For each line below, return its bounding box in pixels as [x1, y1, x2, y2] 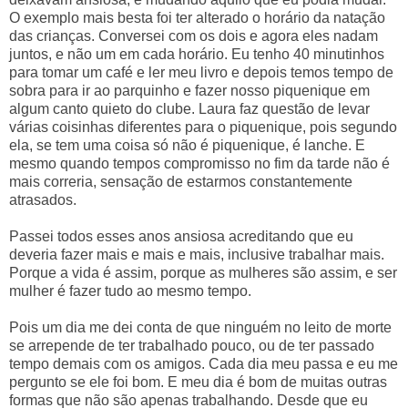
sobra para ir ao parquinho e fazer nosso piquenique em [9, 82, 370, 98]
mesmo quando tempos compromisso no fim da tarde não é [9, 155, 390, 171]
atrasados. [9, 191, 76, 208]
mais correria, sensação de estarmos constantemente [9, 173, 352, 189]
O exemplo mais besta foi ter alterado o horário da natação [9, 9, 385, 25]
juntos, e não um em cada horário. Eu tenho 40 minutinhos [9, 46, 384, 62]
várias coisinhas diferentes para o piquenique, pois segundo [9, 118, 397, 135]
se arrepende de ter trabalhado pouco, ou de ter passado [9, 337, 374, 353]
